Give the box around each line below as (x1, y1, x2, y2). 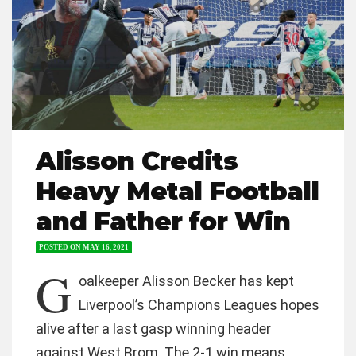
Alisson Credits (36, 145, 238, 177)
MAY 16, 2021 (83, 243, 129, 252)
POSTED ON (39, 243, 83, 252)
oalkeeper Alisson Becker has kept (79, 273, 294, 290)
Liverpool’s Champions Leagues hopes (79, 296, 319, 314)
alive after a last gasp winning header (36, 320, 271, 338)
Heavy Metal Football (36, 176, 319, 207)
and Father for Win (36, 206, 290, 238)
